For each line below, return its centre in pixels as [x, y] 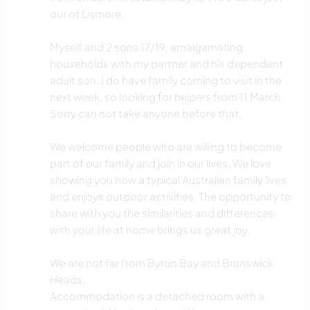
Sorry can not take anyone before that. [146, 113]
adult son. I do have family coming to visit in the [166, 80]
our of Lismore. [87, 14]
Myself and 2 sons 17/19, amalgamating [146, 47]
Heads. [67, 280]
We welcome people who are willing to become [166, 147]
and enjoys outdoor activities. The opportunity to [171, 197]
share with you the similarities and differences [162, 213]
